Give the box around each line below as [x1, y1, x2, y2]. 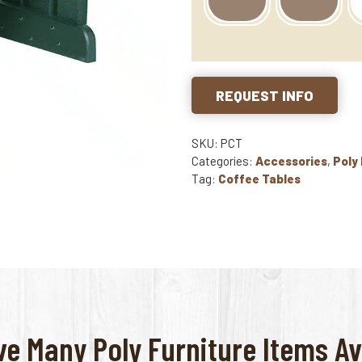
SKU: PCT [192, 136, 243, 151]
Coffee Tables [218, 171, 301, 187]
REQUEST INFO [216, 86, 314, 105]
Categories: [192, 154, 256, 169]
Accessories [255, 154, 328, 169]
